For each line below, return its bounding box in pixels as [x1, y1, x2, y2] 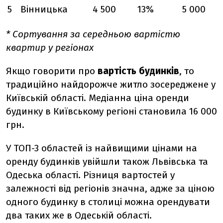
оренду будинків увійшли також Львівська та [6, 156, 208, 168]
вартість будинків [98, 65, 179, 77]
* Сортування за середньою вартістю [6, 28, 180, 40]
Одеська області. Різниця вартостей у [6, 169, 175, 181]
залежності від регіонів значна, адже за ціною [6, 183, 215, 195]
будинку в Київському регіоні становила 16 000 [6, 106, 217, 117]
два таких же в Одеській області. [6, 210, 152, 222]
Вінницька [20, 3, 68, 15]
